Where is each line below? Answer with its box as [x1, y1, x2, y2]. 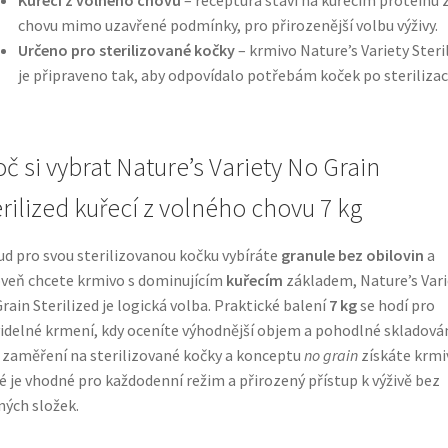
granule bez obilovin [280, 245, 424, 266]
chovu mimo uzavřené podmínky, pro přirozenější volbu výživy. [17, 14, 438, 35]
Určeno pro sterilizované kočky [17, 39, 235, 60]
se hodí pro [356, 295, 435, 316]
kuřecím [225, 270, 283, 291]
